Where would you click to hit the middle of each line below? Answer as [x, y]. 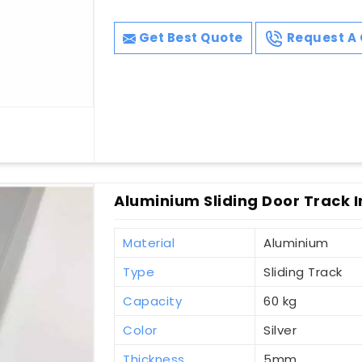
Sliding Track [303, 272]
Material [149, 243]
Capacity [153, 301]
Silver [280, 330]
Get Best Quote [189, 38]
